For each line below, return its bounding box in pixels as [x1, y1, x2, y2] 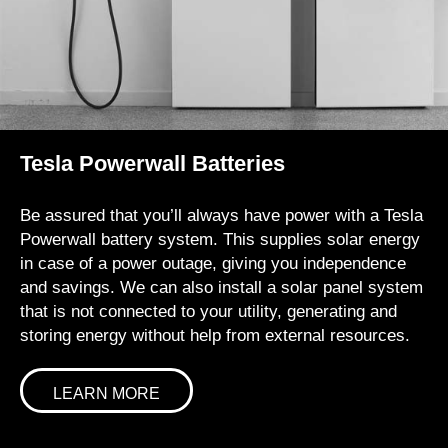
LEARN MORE [53, 385, 160, 403]
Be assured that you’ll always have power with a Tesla [20, 206, 423, 226]
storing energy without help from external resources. [20, 326, 410, 346]
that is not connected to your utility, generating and [20, 302, 397, 322]
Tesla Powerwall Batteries [20, 151, 285, 177]
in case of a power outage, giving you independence [20, 254, 406, 274]
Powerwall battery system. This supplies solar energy [20, 230, 420, 250]
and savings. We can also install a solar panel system [20, 278, 423, 298]
